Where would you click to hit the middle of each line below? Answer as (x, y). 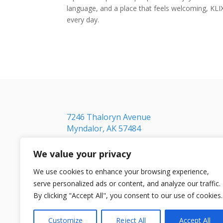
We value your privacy (82, 154)
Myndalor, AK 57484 (104, 128)
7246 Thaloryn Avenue (109, 117)
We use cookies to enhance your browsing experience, (121, 171)
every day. (83, 20)
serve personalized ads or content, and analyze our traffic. (127, 183)
